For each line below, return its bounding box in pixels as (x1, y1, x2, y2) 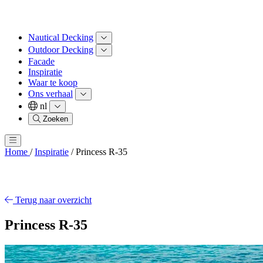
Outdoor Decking (28, 45, 93, 55)
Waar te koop (28, 77, 77, 87)
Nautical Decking (28, 32, 93, 42)
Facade (28, 56, 55, 66)
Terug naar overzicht (15, 195, 92, 205)
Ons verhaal (28, 89, 73, 99)
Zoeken (43, 114, 69, 123)
